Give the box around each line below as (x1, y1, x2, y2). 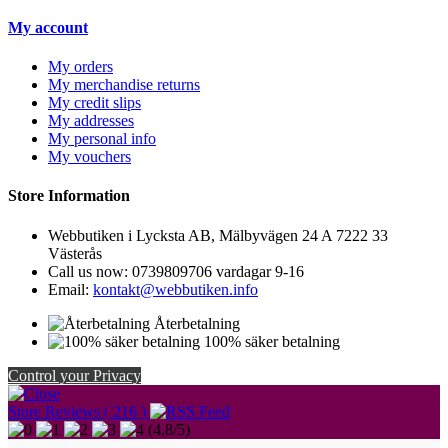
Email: (48, 280, 93, 298)
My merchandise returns (48, 76, 200, 94)
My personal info (48, 130, 156, 148)
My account (8, 18, 88, 36)
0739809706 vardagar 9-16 (132, 262, 304, 280)
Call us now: (48, 262, 132, 280)
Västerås (48, 244, 102, 262)
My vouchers (48, 148, 131, 166)
